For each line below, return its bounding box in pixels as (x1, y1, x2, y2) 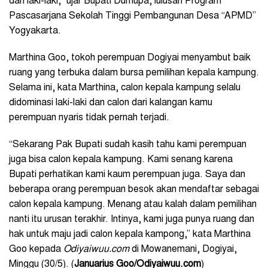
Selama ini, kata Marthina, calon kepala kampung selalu (9, 83, 240, 93)
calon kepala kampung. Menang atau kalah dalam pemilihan (9, 199, 257, 209)
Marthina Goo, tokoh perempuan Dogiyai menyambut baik (9, 53, 251, 63)
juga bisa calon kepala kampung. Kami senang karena (9, 154, 233, 165)
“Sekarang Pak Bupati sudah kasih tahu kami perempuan (9, 139, 246, 150)
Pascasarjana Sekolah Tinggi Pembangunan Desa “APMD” (9, 11, 256, 21)
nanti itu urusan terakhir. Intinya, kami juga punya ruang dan (9, 214, 254, 224)
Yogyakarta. (9, 26, 61, 36)
